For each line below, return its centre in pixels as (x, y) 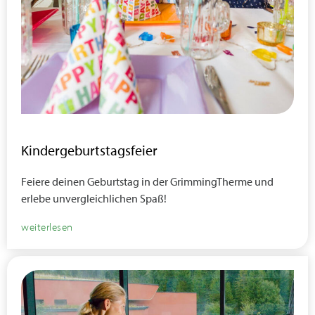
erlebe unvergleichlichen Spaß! (94, 198)
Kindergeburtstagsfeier (89, 150)
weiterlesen (47, 227)
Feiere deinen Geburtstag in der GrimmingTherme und (147, 181)
